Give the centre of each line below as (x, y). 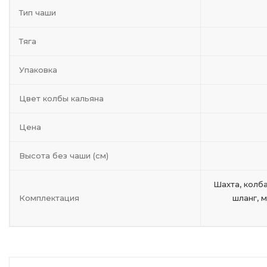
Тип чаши (38, 13)
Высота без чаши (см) (64, 156)
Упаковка (38, 70)
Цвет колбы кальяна (61, 98)
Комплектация (49, 198)
